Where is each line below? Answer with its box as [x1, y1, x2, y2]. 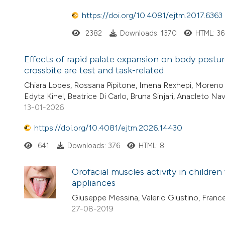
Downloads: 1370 [120, 29, 177, 38]
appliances [72, 177, 116, 189]
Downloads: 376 [67, 141, 120, 150]
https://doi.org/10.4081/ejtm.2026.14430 [34, 123, 182, 133]
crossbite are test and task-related [24, 65, 164, 76]
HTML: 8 [139, 141, 165, 150]
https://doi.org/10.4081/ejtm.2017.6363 [82, 11, 222, 21]
